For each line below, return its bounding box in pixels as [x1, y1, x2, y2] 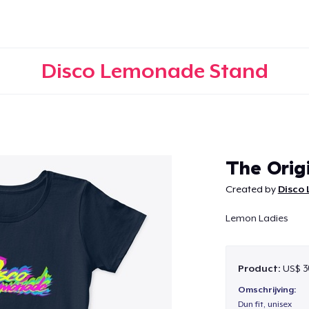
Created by [225, 183, 278, 195]
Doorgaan [124, 149, 185, 163]
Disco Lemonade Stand [41, 59, 268, 83]
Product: [237, 262, 283, 274]
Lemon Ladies [225, 212, 288, 224]
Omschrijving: [237, 285, 296, 295]
